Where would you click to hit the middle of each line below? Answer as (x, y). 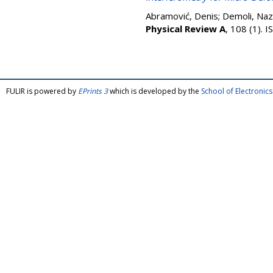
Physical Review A (186, 29)
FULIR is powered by (42, 91)
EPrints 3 (93, 91)
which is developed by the (154, 91)
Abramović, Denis (182, 16)
